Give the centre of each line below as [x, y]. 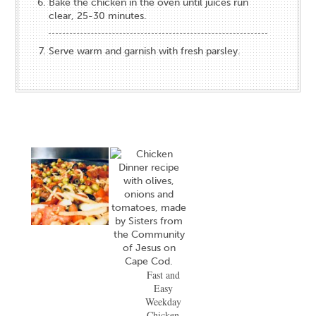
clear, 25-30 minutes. [98, 16]
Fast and [163, 274]
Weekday [163, 301]
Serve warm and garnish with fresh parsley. [145, 51]
